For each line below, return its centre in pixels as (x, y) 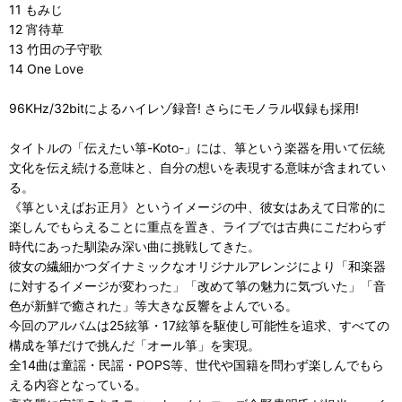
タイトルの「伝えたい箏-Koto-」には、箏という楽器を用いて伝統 (197, 148)
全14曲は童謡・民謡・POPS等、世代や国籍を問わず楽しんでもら (197, 365)
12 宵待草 (36, 29)
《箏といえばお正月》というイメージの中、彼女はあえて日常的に (197, 207)
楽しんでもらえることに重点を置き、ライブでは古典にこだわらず (197, 227)
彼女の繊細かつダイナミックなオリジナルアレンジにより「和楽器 (197, 266)
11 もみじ (36, 9)
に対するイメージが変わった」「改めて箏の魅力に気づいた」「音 (197, 286)
